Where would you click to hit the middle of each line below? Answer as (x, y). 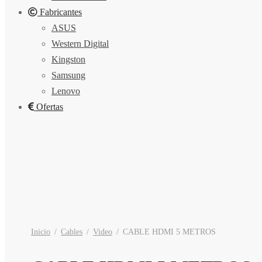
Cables (72, 232)
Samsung (68, 75)
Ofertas (49, 107)
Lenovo (66, 91)
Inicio (41, 232)
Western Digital (80, 44)
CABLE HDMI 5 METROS (168, 232)
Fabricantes (60, 12)
